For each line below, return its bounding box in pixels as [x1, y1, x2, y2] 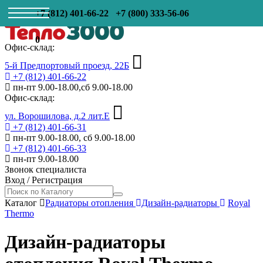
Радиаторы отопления [45, 198, 136, 208]
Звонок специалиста [5, 164, 86, 174]
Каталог [5, 198, 37, 208]
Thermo [5, 208, 34, 218]
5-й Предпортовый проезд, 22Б [5, 60, 129, 70]
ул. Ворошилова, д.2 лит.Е [5, 111, 110, 121]
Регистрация [32, 175, 82, 185]
